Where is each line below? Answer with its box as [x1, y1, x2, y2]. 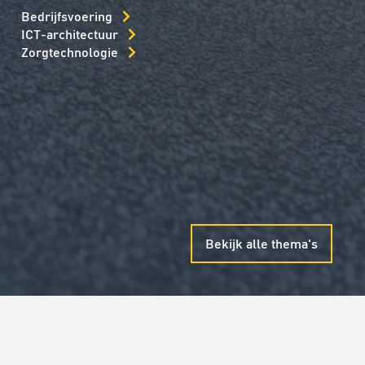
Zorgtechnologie [21, 43, 118, 61]
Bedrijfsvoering [21, 7, 112, 25]
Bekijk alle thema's [205, 235, 318, 253]
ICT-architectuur [21, 25, 118, 43]
